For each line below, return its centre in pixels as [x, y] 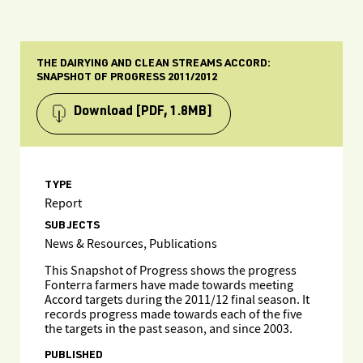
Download [103, 113]
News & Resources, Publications [131, 244]
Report [63, 204]
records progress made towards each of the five [173, 315]
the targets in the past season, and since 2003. [169, 329]
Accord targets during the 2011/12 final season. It [177, 300]
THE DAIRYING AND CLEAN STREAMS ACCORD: [154, 64]
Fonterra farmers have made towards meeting [169, 286]
